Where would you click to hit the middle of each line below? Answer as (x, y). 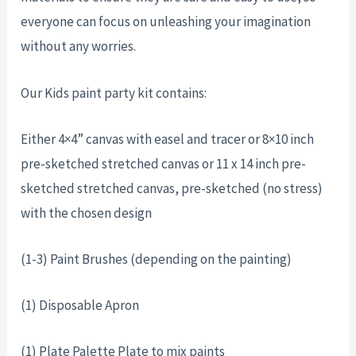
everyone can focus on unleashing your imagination (166, 22)
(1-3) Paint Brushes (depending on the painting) (157, 259)
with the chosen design (87, 213)
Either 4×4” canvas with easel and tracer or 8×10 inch (168, 139)
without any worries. (79, 46)
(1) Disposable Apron (80, 306)
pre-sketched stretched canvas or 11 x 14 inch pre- (164, 163)
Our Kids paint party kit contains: (114, 93)
